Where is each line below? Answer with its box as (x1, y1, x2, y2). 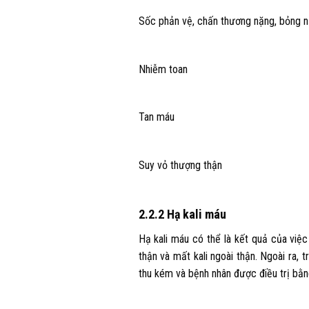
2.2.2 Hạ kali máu (138, 206, 226, 221)
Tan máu (138, 110, 175, 124)
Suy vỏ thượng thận (138, 159, 222, 172)
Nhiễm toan (138, 62, 188, 76)
